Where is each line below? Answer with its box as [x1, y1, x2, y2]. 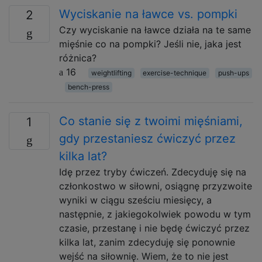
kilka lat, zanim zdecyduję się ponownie [59, 236, 235, 248]
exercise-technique [143, 68, 207, 77]
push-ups [218, 68, 249, 77]
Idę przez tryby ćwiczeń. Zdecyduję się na [59, 166, 246, 178]
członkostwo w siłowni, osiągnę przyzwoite [59, 180, 252, 192]
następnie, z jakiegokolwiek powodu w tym [59, 208, 251, 220]
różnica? [59, 52, 96, 64]
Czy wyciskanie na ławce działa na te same [59, 24, 251, 36]
